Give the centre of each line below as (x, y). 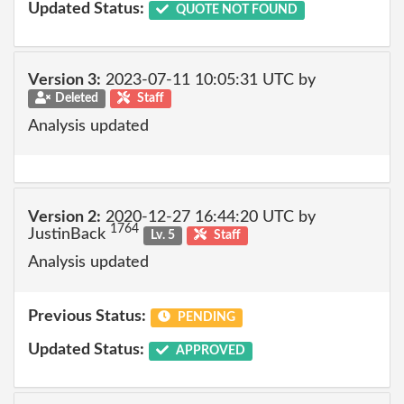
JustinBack (69, 234)
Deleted (76, 98)
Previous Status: (87, 316)
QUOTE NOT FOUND (235, 10)
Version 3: (64, 80)
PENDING (205, 317)
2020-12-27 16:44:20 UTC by (208, 217)
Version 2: (64, 217)
